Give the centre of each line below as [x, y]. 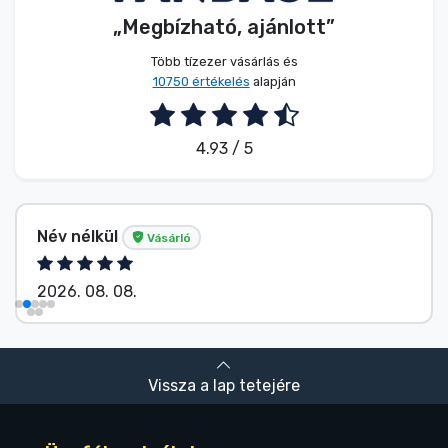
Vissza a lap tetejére [224, 385]
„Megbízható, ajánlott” [224, 27]
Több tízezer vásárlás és [224, 62]
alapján [272, 82]
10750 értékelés [201, 82]
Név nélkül [79, 236]
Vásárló [167, 237]
